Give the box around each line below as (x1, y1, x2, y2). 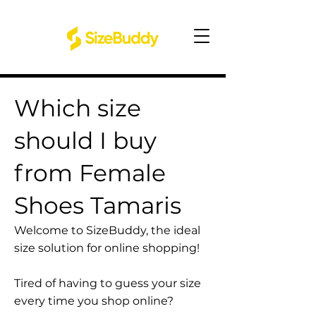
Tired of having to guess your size (14, 276, 201, 290)
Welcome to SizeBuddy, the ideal (14, 224, 200, 237)
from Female (14, 159, 166, 187)
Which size (14, 94, 141, 122)
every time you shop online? (14, 294, 174, 308)
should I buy (14, 126, 157, 154)
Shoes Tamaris (14, 191, 181, 219)
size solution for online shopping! (14, 241, 200, 255)
